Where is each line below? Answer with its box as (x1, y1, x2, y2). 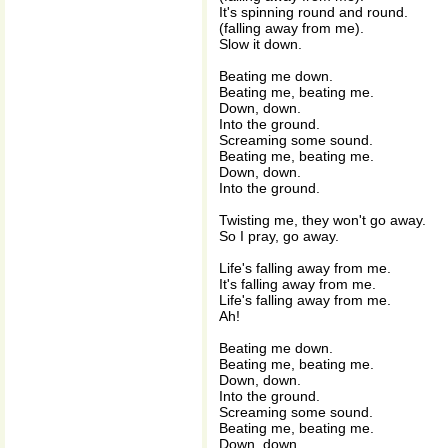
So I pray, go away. (219, 228, 339, 244)
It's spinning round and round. (219, 4, 408, 20)
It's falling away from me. (219, 276, 376, 292)
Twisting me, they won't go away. (219, 212, 426, 228)
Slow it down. (219, 36, 302, 52)
